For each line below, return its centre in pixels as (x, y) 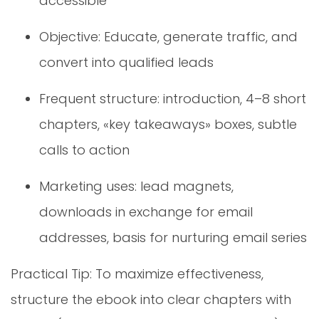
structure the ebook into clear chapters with (151, 299)
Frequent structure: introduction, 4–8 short (173, 98)
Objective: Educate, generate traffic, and (168, 36)
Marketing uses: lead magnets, (136, 186)
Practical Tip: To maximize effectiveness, (137, 273)
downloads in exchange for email (146, 211)
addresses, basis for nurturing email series (173, 237)
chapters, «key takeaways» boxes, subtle (168, 124)
